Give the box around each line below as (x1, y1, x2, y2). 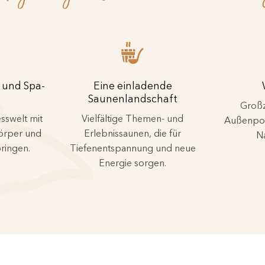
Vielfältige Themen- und (82, 112, 183, 124)
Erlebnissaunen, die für (84, 127, 181, 139)
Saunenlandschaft (88, 92, 177, 105)
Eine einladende (93, 79, 172, 92)
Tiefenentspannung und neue (69, 141, 196, 154)
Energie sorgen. (99, 156, 166, 169)
